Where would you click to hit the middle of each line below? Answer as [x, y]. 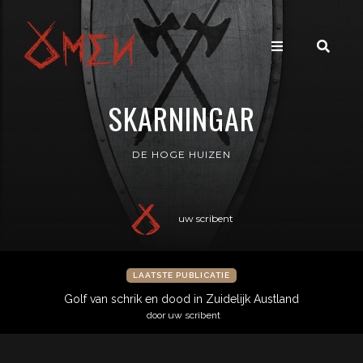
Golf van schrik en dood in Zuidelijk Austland [181, 299]
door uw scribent [184, 315]
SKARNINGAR [181, 118]
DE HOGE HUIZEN [181, 154]
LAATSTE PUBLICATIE [181, 275]
